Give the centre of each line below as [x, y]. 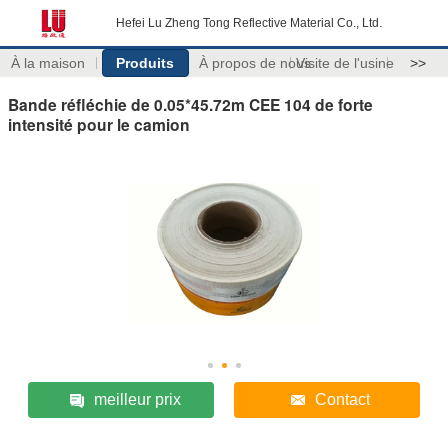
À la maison [48, 63]
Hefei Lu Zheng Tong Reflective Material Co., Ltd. [249, 23]
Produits [145, 63]
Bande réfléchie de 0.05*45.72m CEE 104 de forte [190, 104]
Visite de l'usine [344, 63]
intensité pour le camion [99, 124]
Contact [343, 399]
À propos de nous [254, 63]
